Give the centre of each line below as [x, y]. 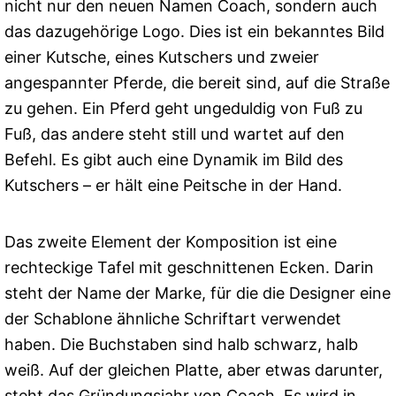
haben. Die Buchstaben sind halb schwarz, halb [181, 345]
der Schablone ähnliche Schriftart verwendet [173, 319]
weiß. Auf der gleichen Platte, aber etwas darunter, [194, 370]
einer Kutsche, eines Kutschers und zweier [162, 57]
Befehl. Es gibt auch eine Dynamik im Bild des [174, 160]
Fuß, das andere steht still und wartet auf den [175, 134]
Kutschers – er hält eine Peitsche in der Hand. [173, 186]
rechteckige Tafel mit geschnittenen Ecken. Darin [189, 268]
